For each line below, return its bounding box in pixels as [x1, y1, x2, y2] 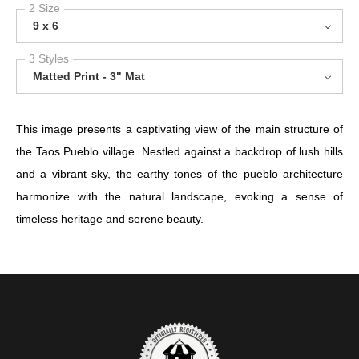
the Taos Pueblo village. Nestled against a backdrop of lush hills [16, 144, 343, 158]
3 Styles [29, 51, 69, 65]
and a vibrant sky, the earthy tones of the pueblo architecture [16, 167, 343, 180]
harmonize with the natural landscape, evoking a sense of [16, 189, 343, 203]
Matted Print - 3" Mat [33, 69, 145, 83]
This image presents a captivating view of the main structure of [16, 122, 343, 135]
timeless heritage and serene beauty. [16, 212, 204, 225]
